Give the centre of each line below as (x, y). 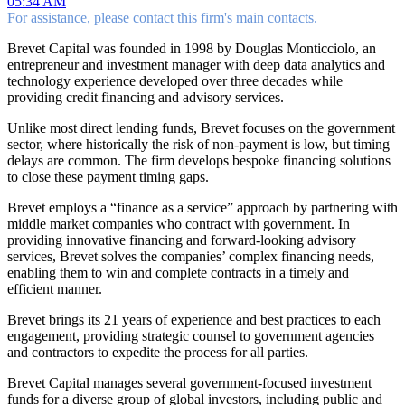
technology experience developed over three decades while (175, 80)
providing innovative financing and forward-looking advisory (182, 240)
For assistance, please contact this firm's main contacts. (162, 17)
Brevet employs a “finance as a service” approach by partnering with (202, 207)
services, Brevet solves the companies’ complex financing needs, (191, 256)
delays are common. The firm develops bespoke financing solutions (199, 160)
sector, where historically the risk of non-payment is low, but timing (198, 144)
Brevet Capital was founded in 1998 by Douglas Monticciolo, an (192, 48)
